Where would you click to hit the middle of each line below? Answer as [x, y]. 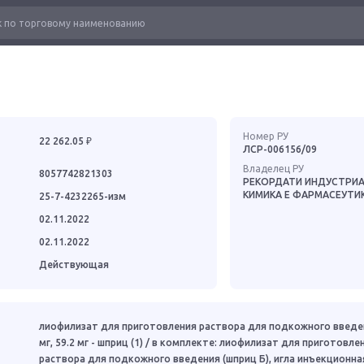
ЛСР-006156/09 [279, 149]
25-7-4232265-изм [82, 196]
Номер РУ [265, 136]
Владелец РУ [273, 169]
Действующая [74, 264]
